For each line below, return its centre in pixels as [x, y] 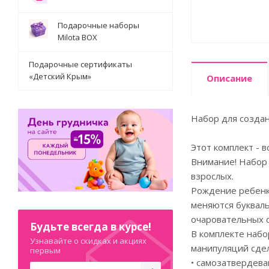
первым [45, 250]
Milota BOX [77, 37]
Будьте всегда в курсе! [91, 226]
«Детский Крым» [60, 76]
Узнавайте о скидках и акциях [88, 240]
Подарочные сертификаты [80, 64]
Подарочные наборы [98, 25]
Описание [229, 78]
